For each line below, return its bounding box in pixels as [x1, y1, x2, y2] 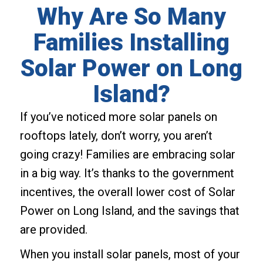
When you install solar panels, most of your [19, 247, 240, 261]
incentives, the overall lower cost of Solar [19, 184, 235, 199]
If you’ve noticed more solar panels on [19, 109, 217, 124]
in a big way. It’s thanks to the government [19, 166, 234, 180]
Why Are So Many [36, 2, 226, 31]
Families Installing [33, 28, 230, 56]
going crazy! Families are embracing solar [19, 147, 235, 161]
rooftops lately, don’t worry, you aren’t [19, 128, 213, 143]
